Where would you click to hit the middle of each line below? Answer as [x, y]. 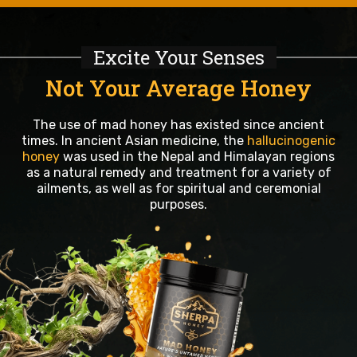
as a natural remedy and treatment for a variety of [178, 172]
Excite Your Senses [178, 57]
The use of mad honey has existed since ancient [178, 124]
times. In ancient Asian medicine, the [134, 140]
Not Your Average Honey [178, 88]
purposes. [178, 204]
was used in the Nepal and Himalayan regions [197, 156]
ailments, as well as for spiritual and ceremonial [178, 188]
